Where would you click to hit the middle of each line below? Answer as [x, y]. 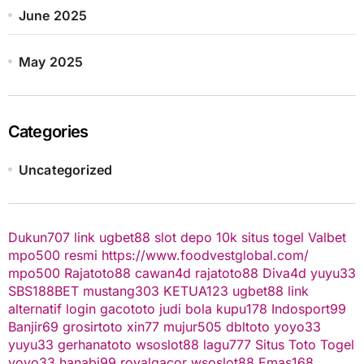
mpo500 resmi [52, 255]
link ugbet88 [112, 237]
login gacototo [110, 308]
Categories [48, 131]
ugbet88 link [270, 290]
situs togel [272, 237]
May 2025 [51, 61]
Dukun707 [39, 237]
